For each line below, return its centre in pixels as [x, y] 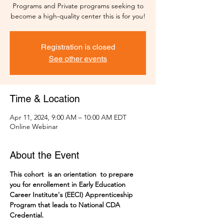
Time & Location [45, 99]
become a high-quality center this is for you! [78, 16]
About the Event [45, 155]
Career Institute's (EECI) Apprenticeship [72, 195]
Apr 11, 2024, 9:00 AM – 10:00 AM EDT [68, 118]
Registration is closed [78, 47]
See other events [78, 59]
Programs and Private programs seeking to [78, 6]
